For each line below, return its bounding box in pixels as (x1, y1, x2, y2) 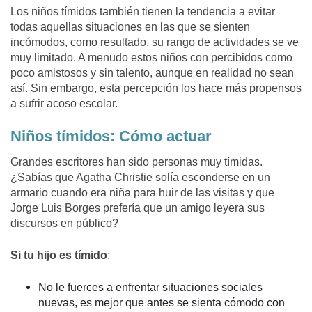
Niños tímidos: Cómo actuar (10, 127, 212, 146)
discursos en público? (10, 217, 118, 231)
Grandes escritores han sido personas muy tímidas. (10, 155, 263, 169)
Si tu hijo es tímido (10, 249, 107, 263)
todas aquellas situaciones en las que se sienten (10, 20, 250, 34)
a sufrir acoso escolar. (10, 97, 118, 111)
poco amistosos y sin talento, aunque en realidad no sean (10, 66, 294, 80)
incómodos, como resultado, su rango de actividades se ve (10, 36, 299, 49)
